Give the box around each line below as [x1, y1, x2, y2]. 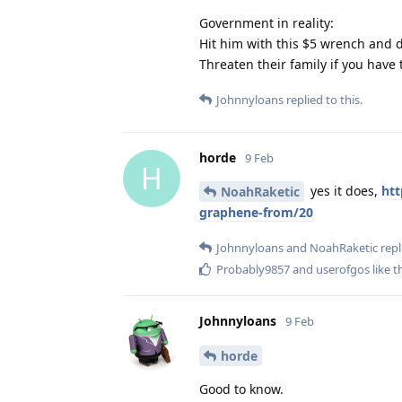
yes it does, [307, 181, 381, 199]
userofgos [316, 261, 370, 278]
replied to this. [284, 91, 363, 108]
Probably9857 [216, 261, 290, 278]
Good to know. [199, 380, 284, 398]
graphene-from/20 [199, 204, 313, 222]
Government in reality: [199, 13, 334, 31]
